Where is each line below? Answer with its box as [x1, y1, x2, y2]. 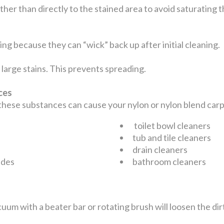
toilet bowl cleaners [132, 119, 210, 131]
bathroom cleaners [132, 155, 207, 167]
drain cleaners [132, 143, 187, 155]
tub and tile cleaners [132, 131, 211, 143]
